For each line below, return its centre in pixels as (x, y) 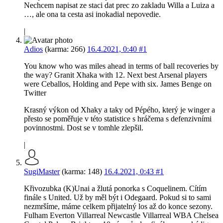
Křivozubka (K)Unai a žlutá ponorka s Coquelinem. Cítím (115, 189)
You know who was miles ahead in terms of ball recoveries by (121, 66)
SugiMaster (42, 172)
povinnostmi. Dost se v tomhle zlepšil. (84, 128)
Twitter (35, 93)
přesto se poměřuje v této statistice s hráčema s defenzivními (118, 119)
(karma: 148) (82, 172)
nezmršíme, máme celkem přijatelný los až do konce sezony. (118, 207)
